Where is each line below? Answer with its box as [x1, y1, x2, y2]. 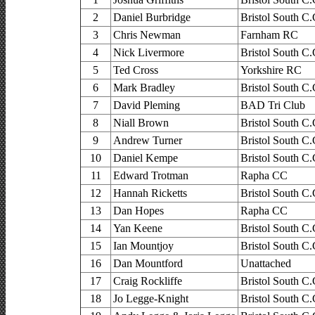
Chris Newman [113, 28, 181, 41]
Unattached [240, 257, 291, 269]
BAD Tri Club [240, 98, 305, 111]
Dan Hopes [113, 204, 164, 217]
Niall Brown [113, 116, 169, 129]
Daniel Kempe [113, 151, 178, 164]
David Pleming [113, 98, 180, 111]
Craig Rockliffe [113, 274, 182, 287]
